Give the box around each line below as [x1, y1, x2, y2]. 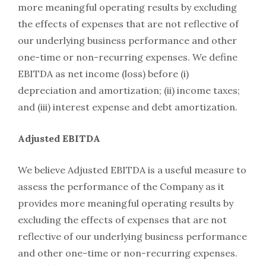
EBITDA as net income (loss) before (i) [18, 67, 189, 80]
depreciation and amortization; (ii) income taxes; [18, 84, 240, 96]
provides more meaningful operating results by [18, 197, 233, 209]
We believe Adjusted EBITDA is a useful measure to [18, 163, 246, 176]
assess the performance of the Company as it [18, 180, 224, 192]
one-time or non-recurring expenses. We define [18, 50, 237, 63]
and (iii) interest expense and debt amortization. [18, 100, 237, 113]
